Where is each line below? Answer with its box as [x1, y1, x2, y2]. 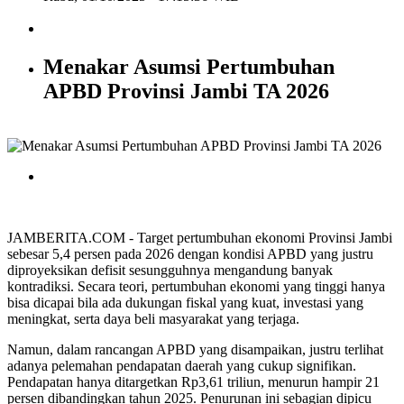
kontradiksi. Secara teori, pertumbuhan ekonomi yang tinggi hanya [7, 279, 385, 295]
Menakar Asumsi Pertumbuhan [43, 55, 335, 79]
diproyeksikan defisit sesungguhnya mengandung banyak [7, 262, 333, 279]
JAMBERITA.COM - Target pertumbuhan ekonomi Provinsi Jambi [7, 230, 392, 246]
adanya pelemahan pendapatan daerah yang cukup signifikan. [7, 358, 356, 374]
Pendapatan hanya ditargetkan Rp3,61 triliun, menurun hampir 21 [7, 374, 380, 390]
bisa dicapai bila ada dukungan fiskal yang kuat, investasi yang [7, 295, 363, 311]
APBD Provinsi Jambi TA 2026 [43, 79, 329, 104]
